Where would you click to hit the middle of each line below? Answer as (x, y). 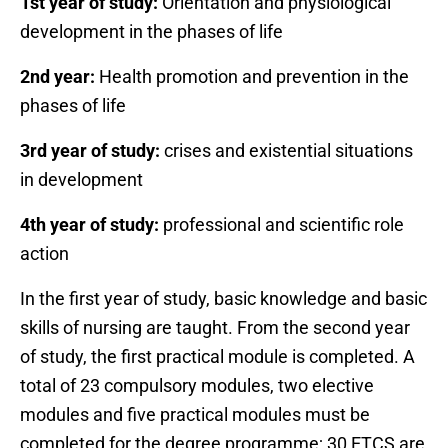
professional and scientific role (281, 224)
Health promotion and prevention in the (254, 76)
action (44, 253)
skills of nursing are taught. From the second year (215, 327)
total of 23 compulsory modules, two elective (197, 385)
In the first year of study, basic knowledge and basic (223, 298)
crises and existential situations (288, 150)
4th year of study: (89, 224)
